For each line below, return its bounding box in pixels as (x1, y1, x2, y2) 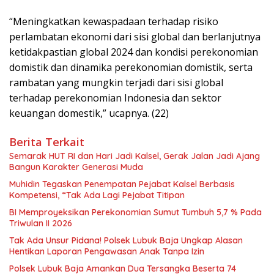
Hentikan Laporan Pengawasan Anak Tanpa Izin (9, 245, 204, 257)
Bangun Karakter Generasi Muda (9, 161, 143, 172)
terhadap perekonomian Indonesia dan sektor (9, 91, 221, 105)
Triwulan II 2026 (9, 217, 72, 229)
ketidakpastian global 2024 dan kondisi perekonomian (9, 45, 258, 59)
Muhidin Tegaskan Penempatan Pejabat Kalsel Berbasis (9, 178, 235, 190)
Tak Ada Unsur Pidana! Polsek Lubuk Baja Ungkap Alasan (9, 234, 243, 246)
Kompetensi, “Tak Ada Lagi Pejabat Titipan (9, 189, 185, 201)
